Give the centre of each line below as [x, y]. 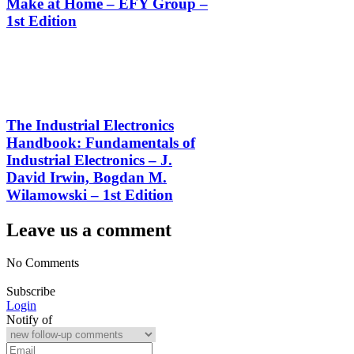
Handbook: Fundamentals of [101, 142]
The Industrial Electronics [90, 125]
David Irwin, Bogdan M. [87, 177]
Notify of [29, 320]
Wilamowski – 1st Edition [90, 194]
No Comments [43, 263]
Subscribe [31, 292]
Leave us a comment [89, 230]
